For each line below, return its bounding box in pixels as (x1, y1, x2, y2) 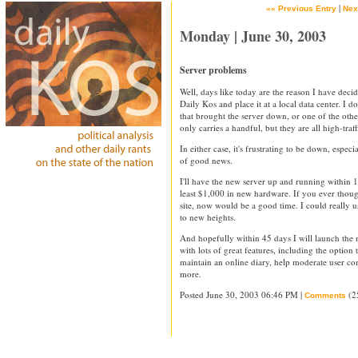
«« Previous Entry (266, 4, 336, 13)
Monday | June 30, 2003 (180, 26, 326, 46)
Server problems (180, 63, 247, 77)
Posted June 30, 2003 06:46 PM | (180, 288, 304, 300)
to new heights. (180, 211, 236, 223)
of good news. (180, 154, 233, 166)
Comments (304, 291, 346, 300)
